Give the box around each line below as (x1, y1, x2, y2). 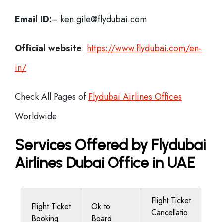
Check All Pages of (15, 90, 88, 103)
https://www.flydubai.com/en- (87, 42, 202, 55)
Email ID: (15, 13, 52, 26)
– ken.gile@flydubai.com (52, 13, 147, 26)
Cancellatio (151, 207, 188, 218)
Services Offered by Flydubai (15, 136, 206, 154)
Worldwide (15, 110, 57, 123)
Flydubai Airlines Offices (88, 90, 182, 103)
